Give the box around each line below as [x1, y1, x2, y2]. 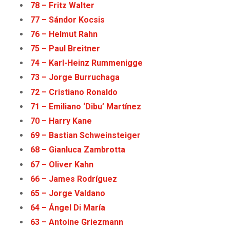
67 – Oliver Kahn [30, 159, 94, 169]
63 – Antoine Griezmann [30, 217, 124, 227]
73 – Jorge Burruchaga [30, 72, 120, 83]
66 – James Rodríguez [30, 174, 118, 184]
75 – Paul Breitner [30, 44, 101, 54]
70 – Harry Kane [30, 116, 92, 126]
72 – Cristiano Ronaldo [30, 87, 118, 97]
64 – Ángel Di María [30, 203, 106, 213]
